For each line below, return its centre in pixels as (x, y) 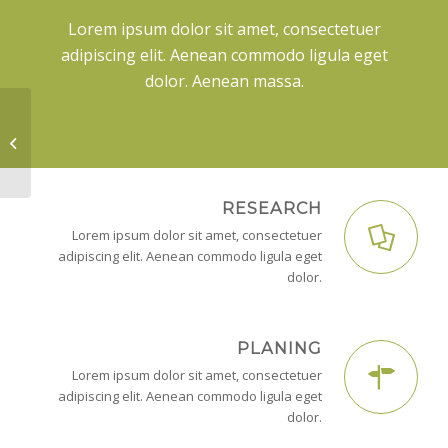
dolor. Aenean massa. (224, 80)
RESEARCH (272, 207)
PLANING (279, 347)
